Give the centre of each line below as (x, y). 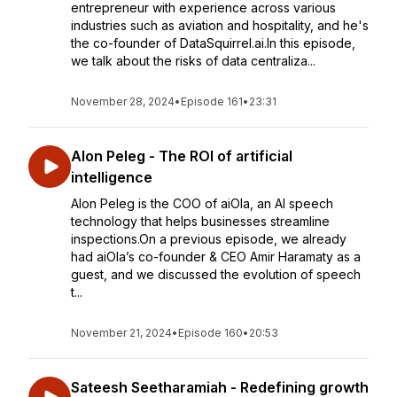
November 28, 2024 (123, 101)
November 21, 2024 (121, 333)
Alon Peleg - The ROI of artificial (182, 156)
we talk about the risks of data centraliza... (193, 61)
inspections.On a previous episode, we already (209, 239)
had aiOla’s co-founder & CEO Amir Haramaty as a (216, 257)
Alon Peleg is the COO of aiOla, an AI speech (202, 203)
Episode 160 (210, 333)
